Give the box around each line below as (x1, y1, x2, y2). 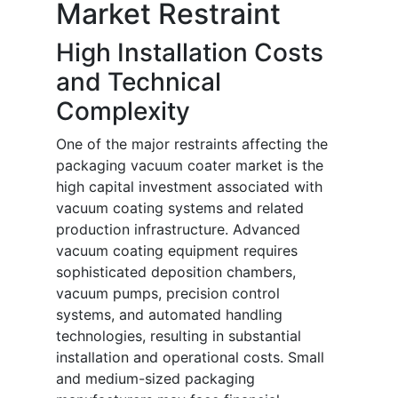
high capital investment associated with (56, 178, 322, 196)
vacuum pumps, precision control (56, 284, 280, 303)
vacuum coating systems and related (56, 199, 304, 218)
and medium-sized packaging (56, 370, 255, 388)
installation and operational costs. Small (56, 348, 324, 367)
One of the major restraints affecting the (56, 135, 328, 154)
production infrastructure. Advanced (56, 220, 300, 239)
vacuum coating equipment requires (56, 242, 298, 260)
